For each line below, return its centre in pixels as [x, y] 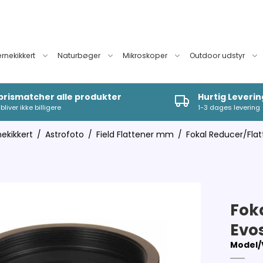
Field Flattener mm [135, 134]
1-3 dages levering [229, 107]
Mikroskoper [145, 56]
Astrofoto [64, 134]
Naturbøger [79, 56]
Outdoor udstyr [218, 56]
